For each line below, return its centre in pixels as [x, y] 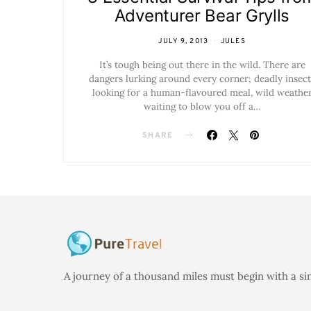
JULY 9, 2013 [184, 41]
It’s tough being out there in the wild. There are [202, 64]
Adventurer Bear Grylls [202, 15]
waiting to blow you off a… [202, 106]
